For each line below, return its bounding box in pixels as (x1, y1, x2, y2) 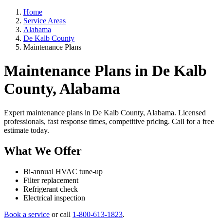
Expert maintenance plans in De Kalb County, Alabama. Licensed (4, 108, 206, 117)
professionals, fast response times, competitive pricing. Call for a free (4, 117, 214, 126)
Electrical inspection (23, 193, 85, 202)
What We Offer (4, 144, 82, 157)
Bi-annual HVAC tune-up (23, 167, 103, 176)
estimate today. (4, 126, 49, 134)
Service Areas (23, 17, 66, 25)
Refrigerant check (23, 184, 78, 193)
